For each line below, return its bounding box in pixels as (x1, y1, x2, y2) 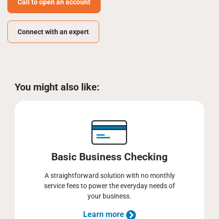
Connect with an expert (18, 28, 89, 36)
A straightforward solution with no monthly (44, 172, 175, 179)
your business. (88, 192, 131, 200)
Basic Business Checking (51, 151, 168, 163)
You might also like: (15, 81, 100, 93)
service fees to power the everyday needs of (44, 182, 175, 190)
